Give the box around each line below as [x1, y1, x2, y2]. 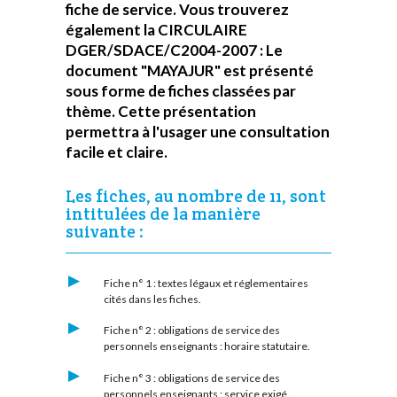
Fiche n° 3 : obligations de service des [103, 370, 280, 385]
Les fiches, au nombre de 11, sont [66, 185, 326, 207]
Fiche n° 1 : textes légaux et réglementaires [103, 276, 308, 290]
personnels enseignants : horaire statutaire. [103, 339, 310, 354]
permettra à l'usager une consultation [66, 121, 330, 141]
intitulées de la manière [66, 203, 261, 225]
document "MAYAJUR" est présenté [66, 60, 314, 80]
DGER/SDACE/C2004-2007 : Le [66, 40, 283, 59]
